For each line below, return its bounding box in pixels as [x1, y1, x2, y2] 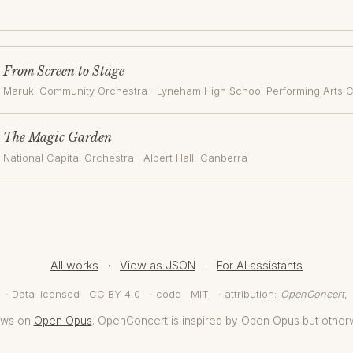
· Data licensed [2, 288, 83, 301]
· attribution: [214, 288, 281, 301]
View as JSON [120, 258, 195, 273]
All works [50, 258, 98, 273]
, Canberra [194, 151, 247, 164]
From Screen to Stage [3, 62, 124, 79]
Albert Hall [143, 151, 194, 164]
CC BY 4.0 [88, 288, 140, 301]
